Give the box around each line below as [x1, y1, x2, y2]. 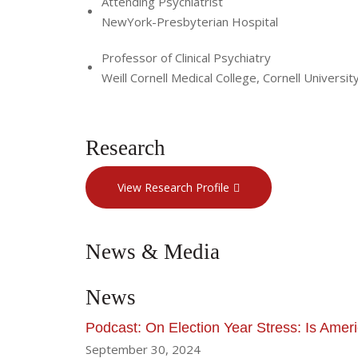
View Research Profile [117, 179, 229, 195]
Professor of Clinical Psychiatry [101, 50, 271, 66]
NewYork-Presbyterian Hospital [101, 14, 278, 30]
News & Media [86, 239, 220, 264]
